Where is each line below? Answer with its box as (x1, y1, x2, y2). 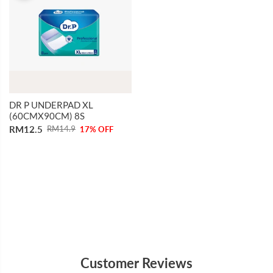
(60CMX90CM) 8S (9, 110, 85, 121)
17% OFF (80, 124, 113, 135)
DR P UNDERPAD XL (9, 99, 93, 110)
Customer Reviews (80, 254, 193, 271)
